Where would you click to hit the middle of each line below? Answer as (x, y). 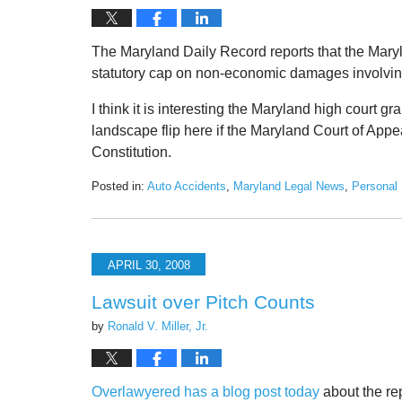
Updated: (114, 203)
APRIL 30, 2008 (149, 265)
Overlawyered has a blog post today (205, 392)
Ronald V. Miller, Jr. (158, 327)
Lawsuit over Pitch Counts (203, 302)
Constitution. (131, 153)
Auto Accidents (187, 187)
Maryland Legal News (289, 187)
